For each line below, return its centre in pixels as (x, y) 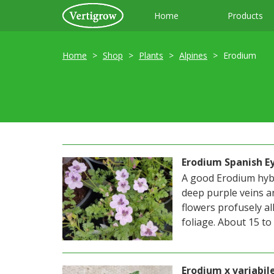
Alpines (193, 55)
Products (245, 16)
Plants (151, 55)
